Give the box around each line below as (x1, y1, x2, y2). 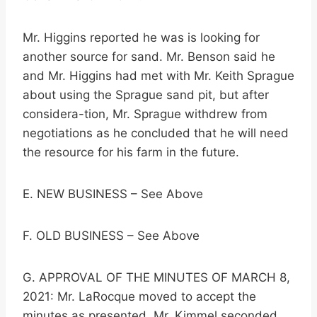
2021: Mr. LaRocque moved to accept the (23, 289, 256, 304)
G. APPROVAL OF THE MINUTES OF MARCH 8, (23, 270, 290, 285)
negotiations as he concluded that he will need (23, 126, 289, 141)
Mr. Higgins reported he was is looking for (23, 30, 260, 45)
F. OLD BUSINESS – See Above (23, 229, 200, 243)
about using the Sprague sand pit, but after (23, 88, 269, 103)
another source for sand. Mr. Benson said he (23, 50, 275, 64)
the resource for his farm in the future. (23, 145, 239, 160)
